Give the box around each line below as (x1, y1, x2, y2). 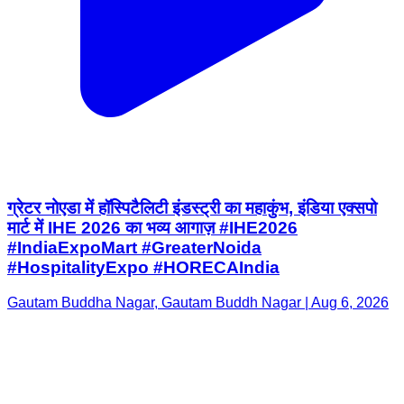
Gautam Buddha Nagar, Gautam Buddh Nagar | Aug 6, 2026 (7, 294, 389, 310)
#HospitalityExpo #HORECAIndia (7, 258, 280, 278)
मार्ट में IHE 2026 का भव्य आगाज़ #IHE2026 (7, 218, 298, 238)
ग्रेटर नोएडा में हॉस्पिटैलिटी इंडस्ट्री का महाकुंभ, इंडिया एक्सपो (7, 198, 377, 218)
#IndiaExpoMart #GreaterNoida (7, 238, 262, 258)
